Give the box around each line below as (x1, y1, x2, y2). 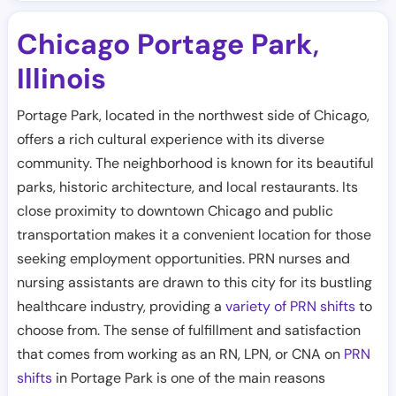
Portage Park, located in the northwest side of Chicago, (17, 106, 369, 125)
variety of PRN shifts (225, 297, 355, 316)
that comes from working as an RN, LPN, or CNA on (17, 345, 344, 363)
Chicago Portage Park (17, 26, 313, 63)
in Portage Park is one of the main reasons (52, 369, 325, 387)
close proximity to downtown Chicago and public (17, 202, 333, 220)
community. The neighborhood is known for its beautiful (17, 154, 374, 172)
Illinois (17, 60, 106, 97)
